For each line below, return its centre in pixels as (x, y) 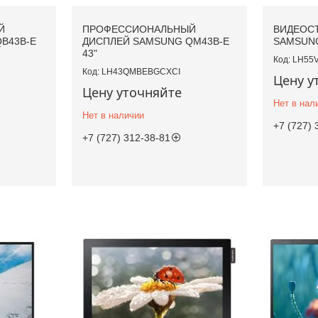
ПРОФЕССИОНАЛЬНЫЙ (139, 29)
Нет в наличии (113, 116)
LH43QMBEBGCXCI (141, 72)
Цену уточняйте (132, 93)
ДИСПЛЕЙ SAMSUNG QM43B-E (155, 42)
